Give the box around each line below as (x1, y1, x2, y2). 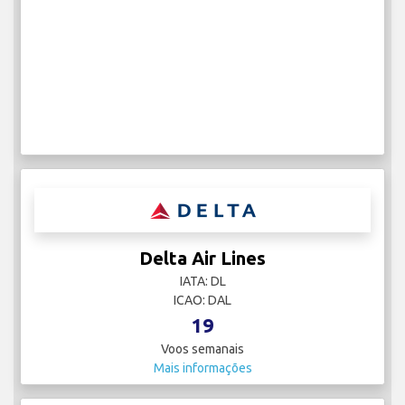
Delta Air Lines (139, 248, 266, 269)
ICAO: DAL (174, 293, 231, 308)
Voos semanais (161, 342, 244, 357)
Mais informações (153, 361, 252, 376)
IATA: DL (179, 274, 226, 289)
